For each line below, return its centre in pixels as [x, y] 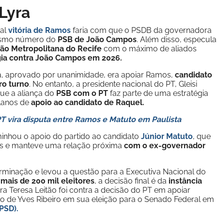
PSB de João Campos [97, 39]
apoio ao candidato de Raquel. [88, 102]
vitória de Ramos [39, 30]
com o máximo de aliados [149, 49]
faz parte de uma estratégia [158, 93]
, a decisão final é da [132, 181]
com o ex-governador [165, 146]
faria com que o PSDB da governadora [141, 30]
